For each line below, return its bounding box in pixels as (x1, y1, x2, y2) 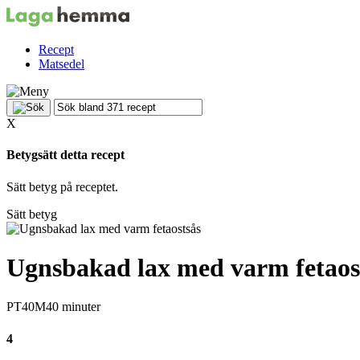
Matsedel (39, 57, 84, 71)
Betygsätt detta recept (6, 148, 125, 162)
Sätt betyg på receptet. (6, 179, 118, 194)
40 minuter (46, 300, 100, 314)
